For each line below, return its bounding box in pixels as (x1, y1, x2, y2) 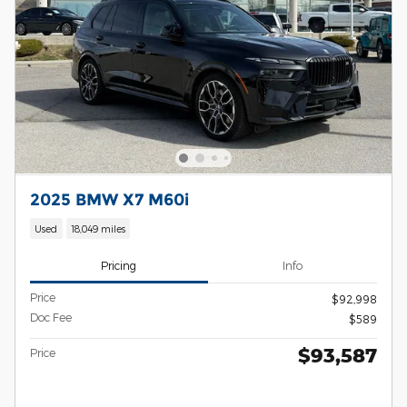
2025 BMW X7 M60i (30, 189, 189, 209)
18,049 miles (70, 223, 125, 235)
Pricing (101, 259, 137, 273)
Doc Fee (30, 310, 72, 323)
